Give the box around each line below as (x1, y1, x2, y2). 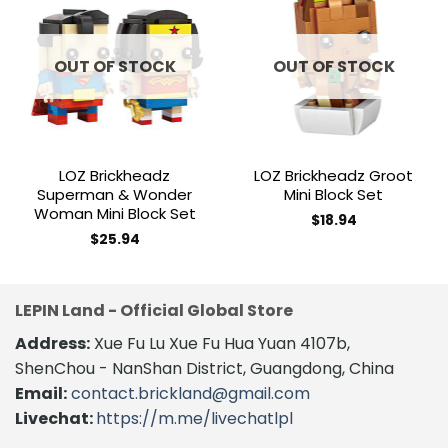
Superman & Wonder (37, 184, 192, 206)
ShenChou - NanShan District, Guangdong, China (15, 357, 394, 381)
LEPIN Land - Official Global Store (15, 299, 293, 323)
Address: (15, 332, 90, 356)
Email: (15, 382, 67, 406)
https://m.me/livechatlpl (96, 407, 293, 431)
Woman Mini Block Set (33, 203, 196, 225)
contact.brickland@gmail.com (71, 382, 310, 406)
